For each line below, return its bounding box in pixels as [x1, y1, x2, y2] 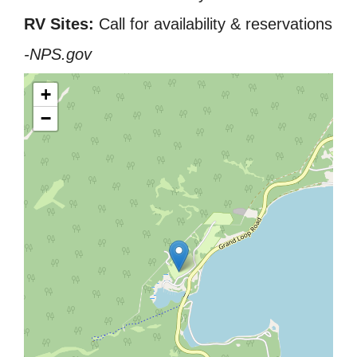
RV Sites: [24, 14, 94, 33]
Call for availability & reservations [94, 14, 332, 33]
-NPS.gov [24, 45, 92, 63]
